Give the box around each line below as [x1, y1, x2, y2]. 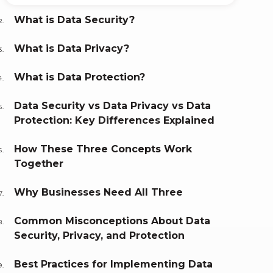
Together [14, 158, 64, 170]
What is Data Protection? [14, 71, 146, 83]
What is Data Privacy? [14, 43, 130, 55]
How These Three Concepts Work [14, 143, 193, 155]
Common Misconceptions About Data [14, 215, 211, 227]
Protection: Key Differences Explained [14, 115, 215, 127]
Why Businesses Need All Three [14, 186, 183, 199]
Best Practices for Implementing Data [14, 258, 213, 271]
